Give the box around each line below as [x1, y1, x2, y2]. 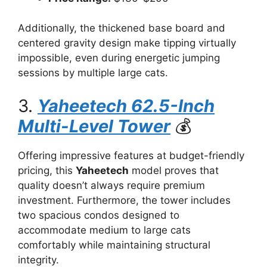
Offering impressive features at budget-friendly [18, 149, 244, 162]
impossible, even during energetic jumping [18, 52, 220, 64]
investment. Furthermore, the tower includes [18, 194, 231, 206]
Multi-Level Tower [18, 115, 170, 136]
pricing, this [18, 164, 76, 176]
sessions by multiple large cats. [18, 67, 168, 79]
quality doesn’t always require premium [18, 179, 205, 191]
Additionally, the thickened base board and [18, 22, 225, 34]
